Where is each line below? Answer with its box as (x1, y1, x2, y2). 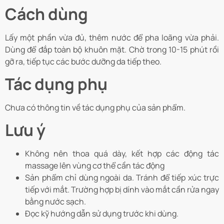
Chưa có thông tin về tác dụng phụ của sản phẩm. (5, 102, 185, 113)
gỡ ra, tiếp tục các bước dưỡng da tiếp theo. (5, 55, 163, 67)
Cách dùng (5, 2, 88, 25)
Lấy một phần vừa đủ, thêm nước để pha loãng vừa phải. (5, 31, 219, 43)
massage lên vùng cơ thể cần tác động (25, 160, 164, 171)
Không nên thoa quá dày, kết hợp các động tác (25, 148, 219, 159)
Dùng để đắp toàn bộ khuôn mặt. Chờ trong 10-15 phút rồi (5, 43, 219, 55)
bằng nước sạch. (25, 196, 86, 207)
